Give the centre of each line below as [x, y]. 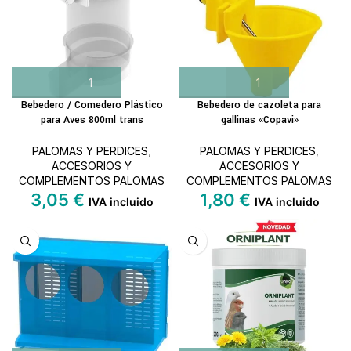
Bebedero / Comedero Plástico [92, 105]
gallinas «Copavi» [259, 120]
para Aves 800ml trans [92, 120]
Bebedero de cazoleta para [259, 105]
